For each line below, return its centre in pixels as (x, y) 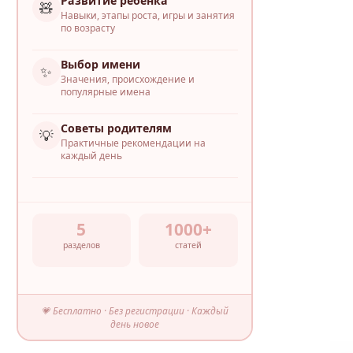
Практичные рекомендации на (133, 143)
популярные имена (105, 91)
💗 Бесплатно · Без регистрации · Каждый (135, 310)
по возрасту (87, 28)
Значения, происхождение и (127, 79)
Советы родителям (116, 128)
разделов (81, 245)
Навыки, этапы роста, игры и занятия (147, 15)
